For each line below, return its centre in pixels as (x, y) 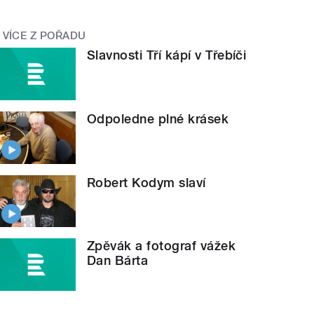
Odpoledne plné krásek (158, 119)
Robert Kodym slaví (146, 182)
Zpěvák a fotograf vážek (162, 246)
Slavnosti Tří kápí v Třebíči (167, 55)
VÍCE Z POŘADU (44, 35)
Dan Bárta (118, 261)
